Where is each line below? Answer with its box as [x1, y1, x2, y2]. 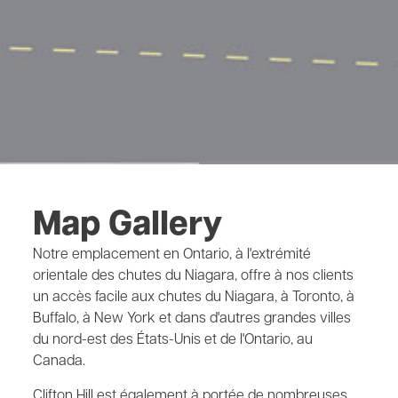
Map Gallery [33, 208, 222, 243]
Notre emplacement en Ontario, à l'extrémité [33, 247, 311, 262]
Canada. [33, 354, 85, 369]
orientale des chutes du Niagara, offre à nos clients [33, 268, 354, 283]
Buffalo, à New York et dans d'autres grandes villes [33, 311, 351, 326]
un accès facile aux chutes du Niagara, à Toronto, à [33, 290, 354, 305]
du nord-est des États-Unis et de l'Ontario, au [33, 332, 313, 347]
